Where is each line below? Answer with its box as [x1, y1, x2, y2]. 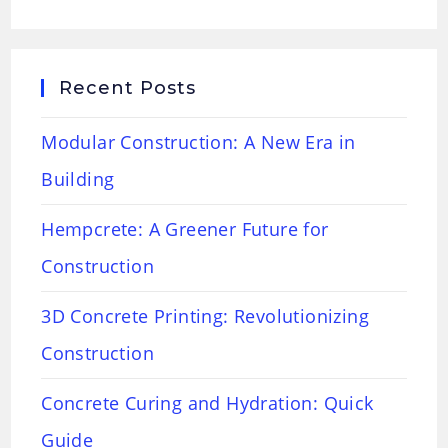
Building [41, 166, 115, 191]
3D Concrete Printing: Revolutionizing [41, 303, 370, 328]
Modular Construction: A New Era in [41, 129, 356, 154]
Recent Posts [59, 76, 197, 99]
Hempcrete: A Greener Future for [41, 216, 329, 241]
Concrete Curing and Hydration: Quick [41, 390, 374, 415]
